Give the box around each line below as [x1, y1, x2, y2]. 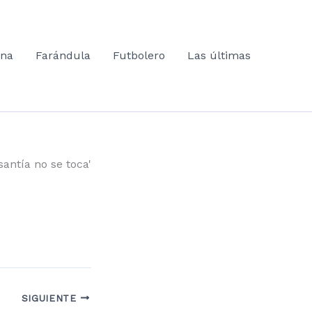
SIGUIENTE [21, 292, 81, 304]
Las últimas [187, 49, 251, 62]
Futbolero [113, 49, 165, 62]
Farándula [36, 49, 91, 62]
